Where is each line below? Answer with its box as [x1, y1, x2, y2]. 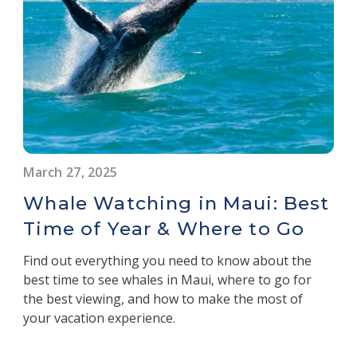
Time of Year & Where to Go [23, 217, 305, 240]
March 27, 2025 [23, 163, 118, 181]
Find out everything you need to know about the [23, 251, 312, 269]
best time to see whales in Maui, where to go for [23, 270, 312, 288]
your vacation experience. [23, 308, 176, 327]
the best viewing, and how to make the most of [23, 289, 304, 308]
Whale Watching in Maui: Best [23, 191, 330, 214]
